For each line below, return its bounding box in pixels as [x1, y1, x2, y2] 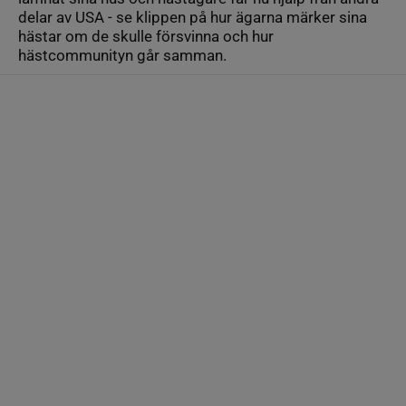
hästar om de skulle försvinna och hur [18, 27, 274, 45]
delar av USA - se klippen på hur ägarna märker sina [18, 8, 367, 26]
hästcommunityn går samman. [18, 46, 227, 64]
